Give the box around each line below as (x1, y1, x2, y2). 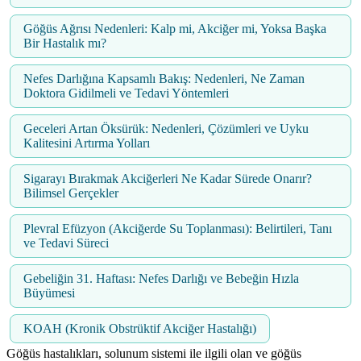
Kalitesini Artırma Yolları (23, 136, 150, 151)
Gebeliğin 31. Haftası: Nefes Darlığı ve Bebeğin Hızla (23, 272, 299, 286)
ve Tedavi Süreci (23, 236, 109, 251)
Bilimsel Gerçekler (23, 186, 118, 201)
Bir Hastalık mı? (23, 36, 106, 51)
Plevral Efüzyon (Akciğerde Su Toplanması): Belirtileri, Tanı (23, 222, 332, 236)
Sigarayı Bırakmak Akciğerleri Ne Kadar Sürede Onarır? (23, 172, 312, 186)
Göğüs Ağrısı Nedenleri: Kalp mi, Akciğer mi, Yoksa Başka (23, 22, 326, 36)
